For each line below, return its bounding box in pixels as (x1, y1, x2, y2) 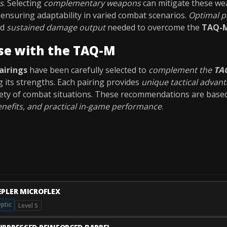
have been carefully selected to (27, 64, 148, 75)
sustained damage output (7, 22, 105, 33)
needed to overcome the (105, 22, 202, 33)
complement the (148, 64, 214, 75)
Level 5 (18, 201, 38, 210)
